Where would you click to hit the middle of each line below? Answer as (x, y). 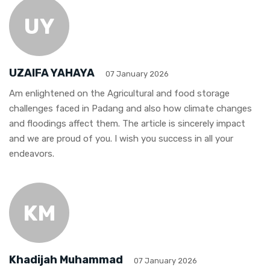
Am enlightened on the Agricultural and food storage (119, 94)
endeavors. (32, 154)
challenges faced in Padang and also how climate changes (130, 109)
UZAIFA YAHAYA (52, 73)
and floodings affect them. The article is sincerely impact (127, 124)
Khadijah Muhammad (66, 260)
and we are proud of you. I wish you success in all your (121, 139)
